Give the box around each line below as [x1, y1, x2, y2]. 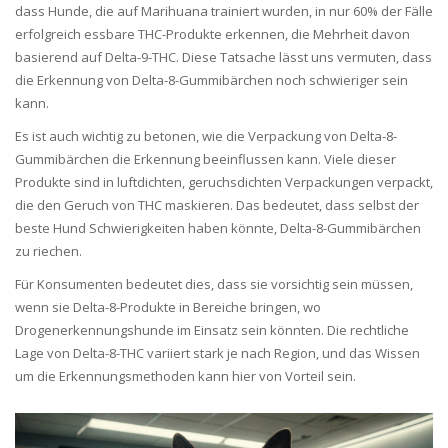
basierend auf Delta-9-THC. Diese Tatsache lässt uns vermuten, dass [15, 48, 432, 67]
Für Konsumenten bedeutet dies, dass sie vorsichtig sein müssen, [15, 275, 413, 294]
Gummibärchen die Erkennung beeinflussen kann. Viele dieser [15, 150, 396, 169]
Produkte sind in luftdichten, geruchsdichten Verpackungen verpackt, [15, 173, 433, 192]
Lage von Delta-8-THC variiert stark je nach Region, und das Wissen [15, 344, 420, 363]
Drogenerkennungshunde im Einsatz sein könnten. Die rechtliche [15, 321, 409, 340]
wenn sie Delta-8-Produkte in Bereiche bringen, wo [15, 298, 321, 317]
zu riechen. [15, 242, 82, 261]
